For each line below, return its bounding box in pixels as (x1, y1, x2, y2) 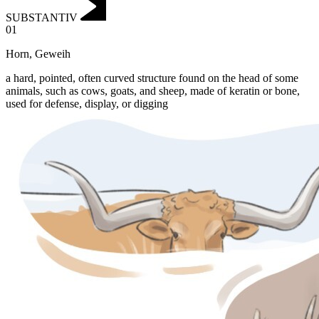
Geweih (35, 48, 70, 61)
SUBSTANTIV (6, 11, 78, 23)
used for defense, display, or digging (6, 98, 168, 110)
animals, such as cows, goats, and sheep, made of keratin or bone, (6, 85, 300, 98)
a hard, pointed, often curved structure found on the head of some (6, 72, 298, 85)
